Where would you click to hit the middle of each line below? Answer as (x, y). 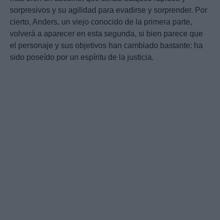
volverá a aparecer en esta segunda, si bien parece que (106, 34)
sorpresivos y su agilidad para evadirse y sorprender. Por (109, 10)
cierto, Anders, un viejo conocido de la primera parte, (101, 22)
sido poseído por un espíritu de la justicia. (82, 57)
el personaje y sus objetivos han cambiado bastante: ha (106, 46)
